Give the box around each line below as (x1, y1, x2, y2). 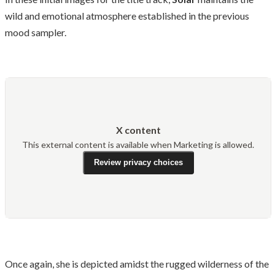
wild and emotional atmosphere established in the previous (5, 9, 249, 21)
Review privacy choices (93, 158, 183, 168)
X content (115, 123, 161, 136)
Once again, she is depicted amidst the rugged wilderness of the (5, 257, 269, 269)
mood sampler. (5, 26, 66, 38)
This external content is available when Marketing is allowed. (22, 139, 254, 150)
